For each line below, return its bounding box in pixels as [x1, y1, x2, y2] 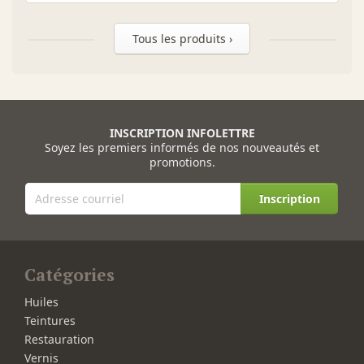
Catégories [24, 263, 115, 287]
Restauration [24, 331, 94, 348]
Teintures [24, 313, 76, 329]
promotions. [149, 154, 215, 171]
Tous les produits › [132, 31, 232, 47]
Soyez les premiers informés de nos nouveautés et [45, 140, 319, 156]
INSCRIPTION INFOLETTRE [109, 125, 255, 141]
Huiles [24, 294, 58, 310]
